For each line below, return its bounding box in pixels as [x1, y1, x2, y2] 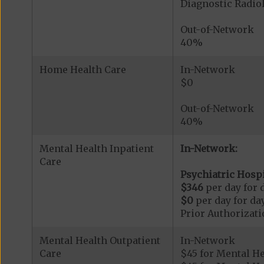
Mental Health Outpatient [39, 235, 160, 247]
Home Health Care [39, 64, 126, 76]
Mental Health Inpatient [39, 143, 154, 155]
